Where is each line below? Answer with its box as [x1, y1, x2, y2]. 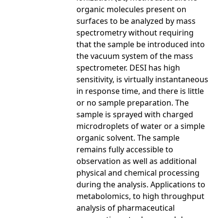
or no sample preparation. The [76, 97, 189, 108]
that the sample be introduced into [76, 38, 205, 50]
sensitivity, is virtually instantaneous [76, 73, 208, 85]
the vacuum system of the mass [76, 50, 193, 61]
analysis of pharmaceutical [76, 202, 175, 213]
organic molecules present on [76, 3, 186, 15]
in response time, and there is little [76, 85, 204, 96]
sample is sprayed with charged [76, 109, 193, 120]
